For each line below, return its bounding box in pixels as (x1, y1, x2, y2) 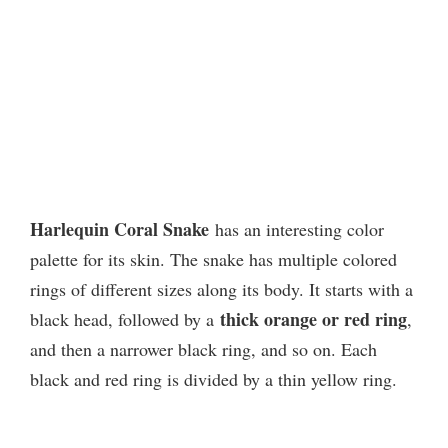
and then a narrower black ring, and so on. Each (30, 336, 377, 361)
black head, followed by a (30, 306, 220, 331)
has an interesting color (209, 216, 384, 241)
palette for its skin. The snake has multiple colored (30, 246, 397, 271)
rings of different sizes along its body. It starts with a (30, 276, 413, 301)
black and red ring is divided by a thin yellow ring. (30, 366, 397, 391)
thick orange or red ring (220, 305, 407, 332)
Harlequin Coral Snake (30, 215, 209, 242)
